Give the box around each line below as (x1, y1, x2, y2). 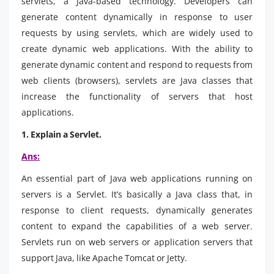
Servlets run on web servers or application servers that (21, 235, 253, 248)
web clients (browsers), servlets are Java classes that (21, 74, 253, 86)
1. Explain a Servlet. (21, 128, 102, 140)
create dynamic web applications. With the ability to (21, 42, 253, 54)
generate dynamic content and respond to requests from (21, 58, 253, 70)
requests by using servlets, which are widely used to (21, 26, 253, 39)
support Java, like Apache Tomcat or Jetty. (21, 251, 187, 264)
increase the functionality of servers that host (21, 90, 253, 102)
